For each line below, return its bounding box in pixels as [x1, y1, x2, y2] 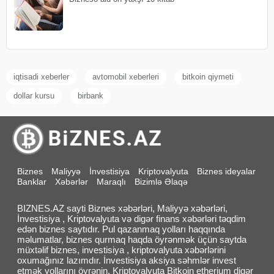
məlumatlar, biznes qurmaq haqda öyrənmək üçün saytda [17, 234, 246, 245]
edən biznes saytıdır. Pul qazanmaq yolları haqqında [17, 223, 225, 234]
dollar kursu [13, 91, 54, 100]
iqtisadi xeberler [13, 72, 69, 81]
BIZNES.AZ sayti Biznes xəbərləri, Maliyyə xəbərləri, [17, 202, 228, 213]
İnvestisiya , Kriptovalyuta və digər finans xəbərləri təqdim [17, 213, 246, 224]
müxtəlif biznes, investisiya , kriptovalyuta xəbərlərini [17, 244, 226, 255]
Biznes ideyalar [197, 166, 256, 176]
